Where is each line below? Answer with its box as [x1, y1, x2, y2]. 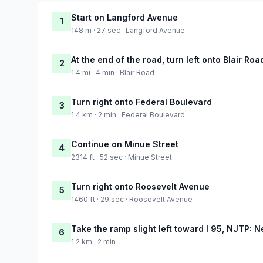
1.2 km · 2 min [71, 237, 116, 246]
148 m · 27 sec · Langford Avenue [71, 25, 185, 35]
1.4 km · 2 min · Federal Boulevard [71, 110, 185, 119]
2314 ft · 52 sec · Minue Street [71, 152, 172, 161]
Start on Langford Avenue [71, 12, 178, 22]
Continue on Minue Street [71, 139, 178, 149]
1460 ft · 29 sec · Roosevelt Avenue [71, 194, 193, 204]
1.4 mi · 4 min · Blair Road [71, 68, 154, 77]
